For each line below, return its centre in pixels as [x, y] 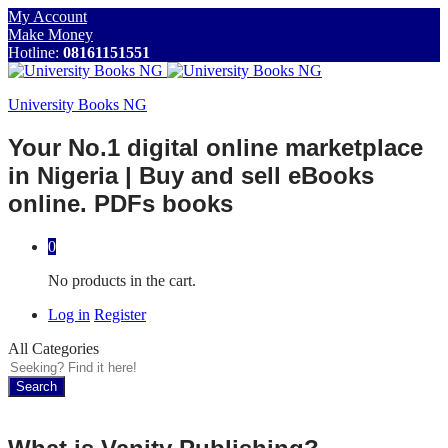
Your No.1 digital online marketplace [215, 147]
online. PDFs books [120, 203]
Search [36, 386]
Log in [69, 314]
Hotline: [35, 52]
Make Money [50, 34]
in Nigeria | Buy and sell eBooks [191, 175]
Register [120, 314]
